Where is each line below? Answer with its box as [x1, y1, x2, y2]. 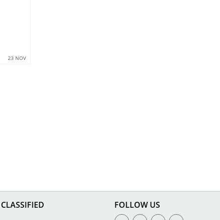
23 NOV [7, 54, 26, 61]
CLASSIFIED [1, 199, 45, 210]
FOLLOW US [114, 199, 160, 210]
